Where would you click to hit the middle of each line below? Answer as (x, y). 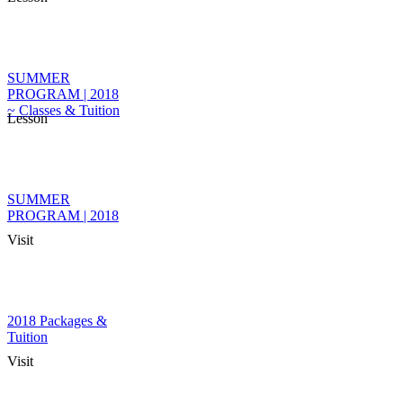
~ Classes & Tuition (63, 110)
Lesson (27, 118)
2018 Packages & (57, 321)
